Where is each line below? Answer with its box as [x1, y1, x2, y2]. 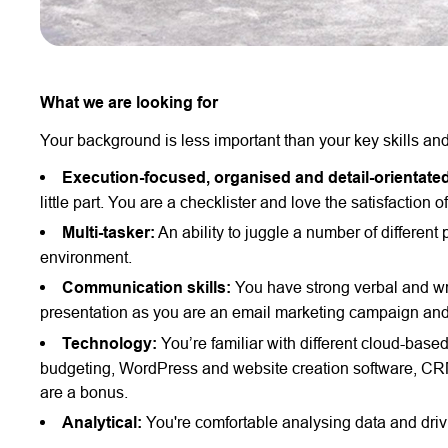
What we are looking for [40, 93, 219, 113]
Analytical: [62, 413, 143, 433]
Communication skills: [62, 278, 232, 298]
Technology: [62, 333, 158, 353]
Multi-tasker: [62, 223, 156, 243]
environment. [40, 248, 133, 267]
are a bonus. [40, 382, 129, 401]
